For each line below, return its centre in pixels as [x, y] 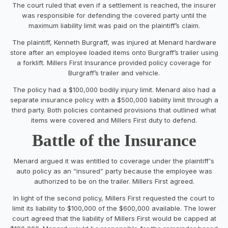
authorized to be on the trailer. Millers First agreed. [114, 181]
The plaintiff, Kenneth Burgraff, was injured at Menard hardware [114, 42]
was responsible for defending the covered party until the [114, 15]
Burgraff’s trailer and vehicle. [114, 73]
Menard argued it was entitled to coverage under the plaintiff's [114, 161]
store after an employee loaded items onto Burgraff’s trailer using [114, 52]
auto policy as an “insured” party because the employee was [114, 171]
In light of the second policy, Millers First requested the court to [114, 198]
